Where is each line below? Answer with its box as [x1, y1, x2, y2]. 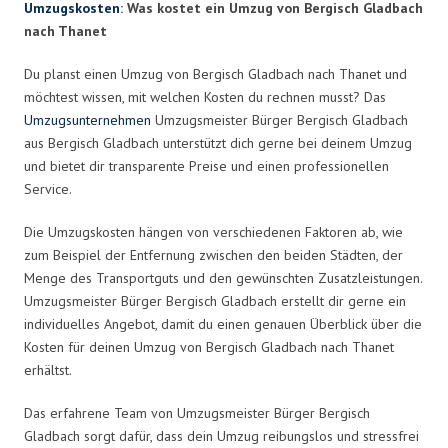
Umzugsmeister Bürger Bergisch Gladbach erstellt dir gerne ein [24, 291, 406, 310]
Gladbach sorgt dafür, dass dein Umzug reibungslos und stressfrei [24, 426, 419, 445]
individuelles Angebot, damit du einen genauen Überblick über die [24, 314, 422, 333]
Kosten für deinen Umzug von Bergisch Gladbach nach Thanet [24, 337, 394, 356]
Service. [24, 179, 72, 198]
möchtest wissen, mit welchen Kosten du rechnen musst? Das [24, 87, 386, 106]
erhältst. [24, 360, 72, 379]
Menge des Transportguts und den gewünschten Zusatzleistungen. [24, 268, 422, 287]
